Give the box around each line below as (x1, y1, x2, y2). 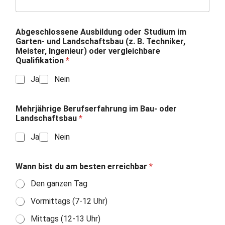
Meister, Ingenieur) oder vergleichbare (15, 46, 160, 56)
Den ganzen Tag (30, 179, 87, 188)
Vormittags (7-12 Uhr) (30, 196, 107, 206)
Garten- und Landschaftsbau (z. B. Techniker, (15, 37, 185, 46)
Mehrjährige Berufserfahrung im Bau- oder (15, 104, 177, 114)
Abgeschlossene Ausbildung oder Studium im (15, 27, 186, 37)
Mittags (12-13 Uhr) (30, 214, 100, 223)
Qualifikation (15, 56, 66, 65)
